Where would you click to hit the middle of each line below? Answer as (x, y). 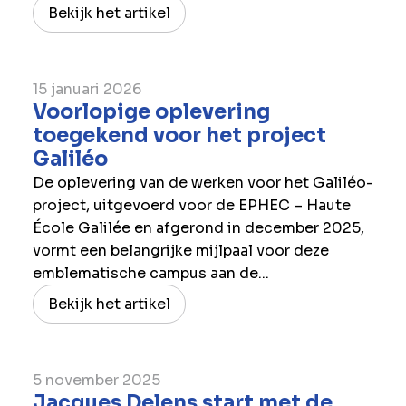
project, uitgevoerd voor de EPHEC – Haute (191, 205)
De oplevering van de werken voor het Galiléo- (203, 182)
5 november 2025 (96, 380)
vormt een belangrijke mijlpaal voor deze (180, 250)
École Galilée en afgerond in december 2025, (198, 227)
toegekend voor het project (179, 135)
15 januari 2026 (87, 89)
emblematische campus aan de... (150, 273)
